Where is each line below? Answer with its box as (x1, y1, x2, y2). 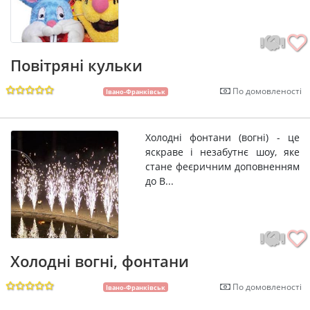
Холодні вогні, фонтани (10, 250, 189, 271)
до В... (145, 174, 174, 188)
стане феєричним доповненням (145, 160, 300, 173)
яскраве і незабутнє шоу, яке (145, 145, 300, 158)
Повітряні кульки (10, 55, 143, 75)
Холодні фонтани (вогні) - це (145, 131, 300, 144)
